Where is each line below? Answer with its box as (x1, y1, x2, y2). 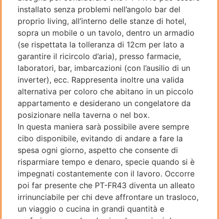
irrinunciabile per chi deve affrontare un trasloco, (18, 192, 198, 202)
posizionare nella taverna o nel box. (18, 110, 150, 120)
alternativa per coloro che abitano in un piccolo (18, 87, 194, 97)
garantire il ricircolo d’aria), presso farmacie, (18, 51, 181, 62)
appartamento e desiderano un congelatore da (18, 98, 191, 109)
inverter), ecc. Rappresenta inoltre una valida (18, 75, 184, 85)
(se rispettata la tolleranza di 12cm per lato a (18, 40, 184, 50)
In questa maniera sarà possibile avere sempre (18, 122, 189, 132)
